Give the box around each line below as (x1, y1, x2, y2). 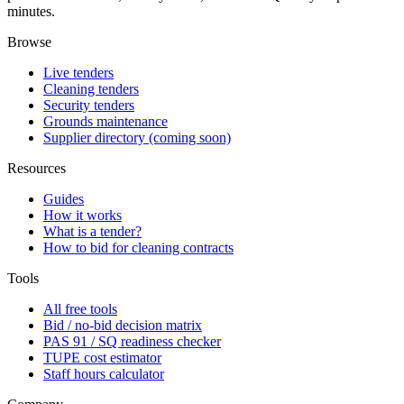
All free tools (43, 301, 117, 317)
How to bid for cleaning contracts (43, 240, 234, 256)
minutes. (7, 4, 55, 20)
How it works (43, 207, 122, 224)
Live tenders (43, 65, 114, 81)
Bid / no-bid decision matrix (43, 317, 202, 334)
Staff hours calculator (43, 366, 164, 382)
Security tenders (43, 97, 134, 114)
